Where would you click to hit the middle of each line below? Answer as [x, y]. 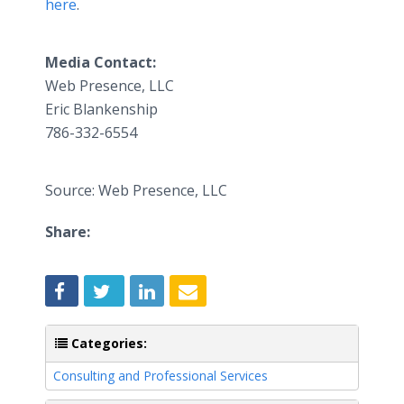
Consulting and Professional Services [161, 375]
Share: [68, 232]
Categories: [107, 343]
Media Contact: [101, 62]
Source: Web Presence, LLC [136, 190]
